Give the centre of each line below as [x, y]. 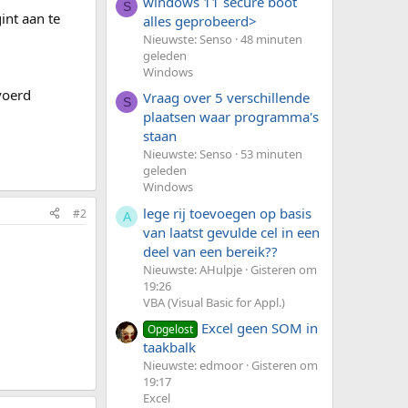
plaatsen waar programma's [231, 117]
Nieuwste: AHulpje [193, 269]
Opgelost [171, 329]
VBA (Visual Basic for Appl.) [214, 302]
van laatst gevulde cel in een [231, 232]
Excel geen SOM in [260, 327]
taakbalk [169, 347]
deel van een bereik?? [210, 251]
